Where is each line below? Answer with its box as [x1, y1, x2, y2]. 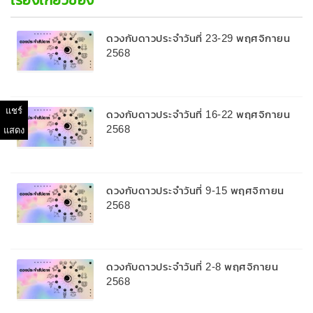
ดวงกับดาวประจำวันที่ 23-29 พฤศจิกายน [106, 29, 290, 46]
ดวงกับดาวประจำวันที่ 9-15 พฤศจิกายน [106, 182, 284, 198]
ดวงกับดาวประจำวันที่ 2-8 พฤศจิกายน [106, 258, 278, 275]
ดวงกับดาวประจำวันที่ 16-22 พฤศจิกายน [106, 105, 290, 122]
